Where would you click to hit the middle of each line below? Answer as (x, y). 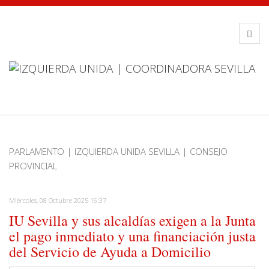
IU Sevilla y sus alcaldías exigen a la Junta (132, 220)
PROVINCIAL (33, 166)
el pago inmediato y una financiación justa (132, 236)
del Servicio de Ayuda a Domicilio (110, 252)
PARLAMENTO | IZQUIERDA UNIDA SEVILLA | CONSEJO (118, 151)
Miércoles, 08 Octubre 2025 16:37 (58, 200)
